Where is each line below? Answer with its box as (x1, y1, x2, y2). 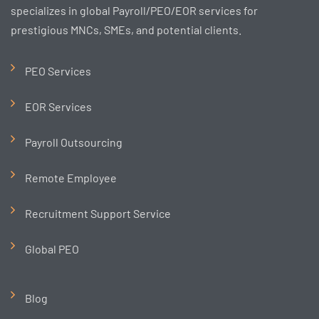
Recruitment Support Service (25, 206, 171, 220)
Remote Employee (25, 171, 117, 184)
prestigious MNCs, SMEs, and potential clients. (11, 23, 241, 36)
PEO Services (25, 64, 91, 78)
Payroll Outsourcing (25, 135, 122, 149)
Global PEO (25, 242, 79, 256)
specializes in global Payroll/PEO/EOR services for (11, 4, 258, 17)
